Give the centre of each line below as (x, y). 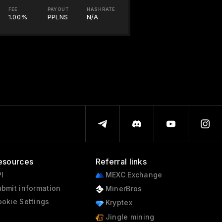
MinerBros (123, 189)
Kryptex (118, 203)
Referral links (121, 162)
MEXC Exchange (133, 175)
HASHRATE (101, 9)
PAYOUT (58, 9)
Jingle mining (129, 217)
